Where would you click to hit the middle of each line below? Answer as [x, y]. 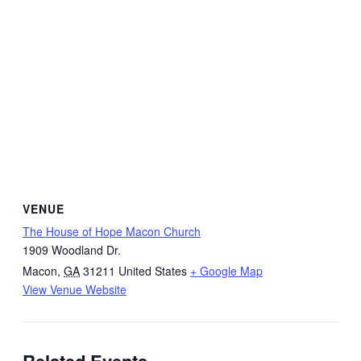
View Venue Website [75, 290]
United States [153, 271]
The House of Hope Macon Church [112, 232]
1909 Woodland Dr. [72, 250]
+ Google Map [226, 271]
